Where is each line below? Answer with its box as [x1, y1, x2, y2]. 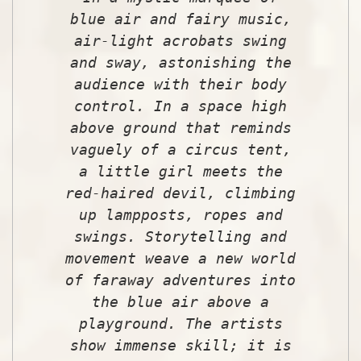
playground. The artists [78, 314, 283, 332]
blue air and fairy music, [69, 10, 292, 27]
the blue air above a [92, 293, 269, 310]
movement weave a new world [65, 249, 296, 267]
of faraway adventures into [65, 271, 296, 288]
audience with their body [74, 75, 287, 93]
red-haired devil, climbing [65, 184, 296, 201]
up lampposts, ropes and [78, 205, 283, 223]
